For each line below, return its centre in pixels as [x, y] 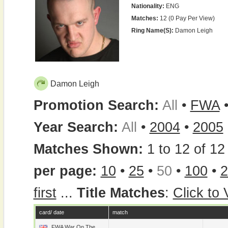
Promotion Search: [96, 105]
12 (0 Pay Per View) [186, 18]
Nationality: [148, 6]
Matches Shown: [90, 149]
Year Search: [76, 127]
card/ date [51, 212]
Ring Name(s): [152, 31]
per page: [65, 171]
